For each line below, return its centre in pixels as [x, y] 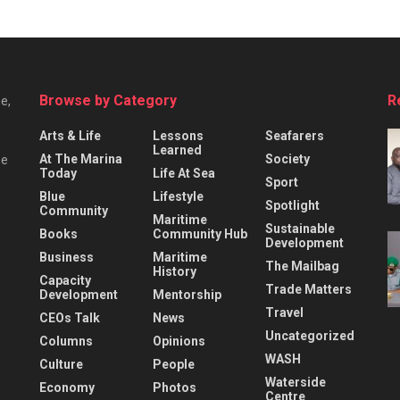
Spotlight [293, 205]
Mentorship [187, 294]
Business [67, 257]
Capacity [65, 280]
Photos [174, 387]
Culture [61, 364]
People [173, 364]
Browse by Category [108, 100]
